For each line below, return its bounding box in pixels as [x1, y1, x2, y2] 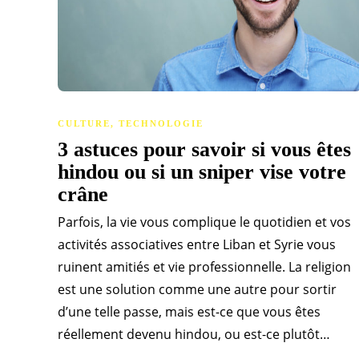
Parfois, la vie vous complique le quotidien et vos [58, 213, 351, 232]
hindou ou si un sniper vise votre [58, 160, 346, 184]
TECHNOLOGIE [119, 119, 204, 129]
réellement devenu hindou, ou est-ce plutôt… [58, 325, 330, 344]
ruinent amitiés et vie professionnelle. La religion [58, 258, 351, 276]
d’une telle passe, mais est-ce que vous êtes [58, 303, 321, 321]
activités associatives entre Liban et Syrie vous [58, 236, 336, 254]
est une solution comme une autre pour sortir [58, 280, 337, 299]
